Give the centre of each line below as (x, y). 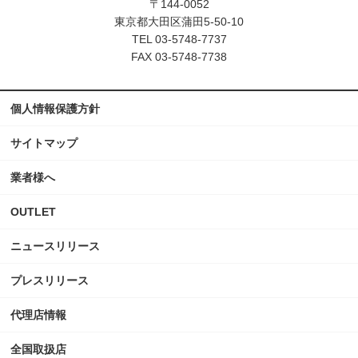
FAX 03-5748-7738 (179, 56)
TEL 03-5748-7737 (179, 39)
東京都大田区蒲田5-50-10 (179, 21)
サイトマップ (44, 143)
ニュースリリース (56, 246)
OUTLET (34, 211)
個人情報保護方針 (56, 108)
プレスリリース (56, 280)
